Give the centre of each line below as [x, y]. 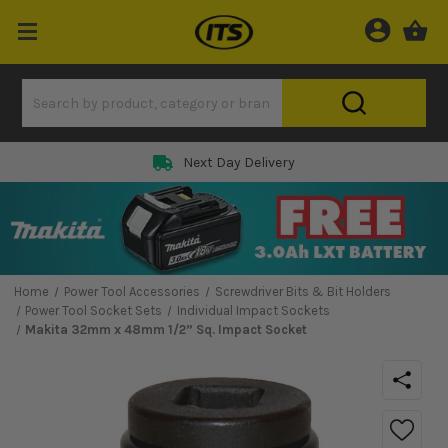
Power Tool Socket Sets [94, 311]
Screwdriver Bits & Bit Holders [302, 292]
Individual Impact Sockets [254, 311]
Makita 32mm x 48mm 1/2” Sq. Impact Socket [166, 330]
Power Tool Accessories [131, 292]
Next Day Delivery [239, 162]
